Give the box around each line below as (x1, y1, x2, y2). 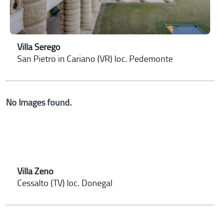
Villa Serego (17, 42, 61, 53)
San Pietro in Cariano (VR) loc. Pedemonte (17, 54, 173, 65)
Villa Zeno (17, 166, 54, 177)
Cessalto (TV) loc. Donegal (17, 178, 113, 189)
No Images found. (6, 97, 72, 109)
